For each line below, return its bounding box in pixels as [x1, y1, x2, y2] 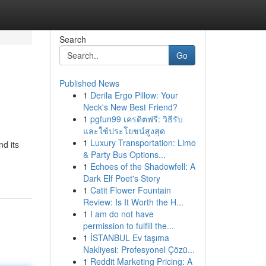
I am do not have [90, 208, 154, 220]
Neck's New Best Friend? [83, 101, 178, 113]
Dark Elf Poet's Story [83, 172, 160, 184]
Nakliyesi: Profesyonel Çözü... [83, 243, 195, 255]
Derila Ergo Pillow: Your [90, 89, 178, 101]
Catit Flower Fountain [90, 184, 171, 196]
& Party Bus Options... [83, 148, 166, 160]
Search [59, 33, 86, 45]
